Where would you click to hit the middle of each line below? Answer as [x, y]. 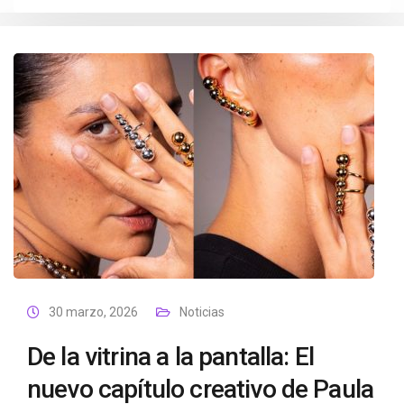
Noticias [202, 312]
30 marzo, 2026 [93, 312]
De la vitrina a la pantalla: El [170, 357]
